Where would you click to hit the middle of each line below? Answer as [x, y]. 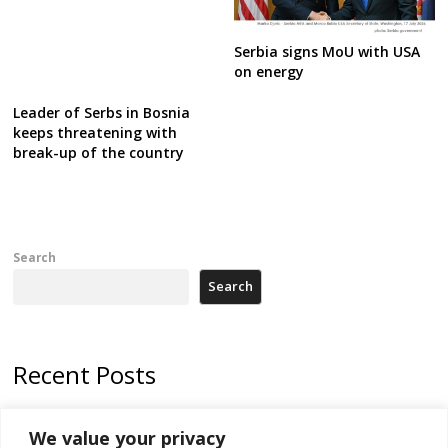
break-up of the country [99, 153]
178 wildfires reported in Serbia [108, 418]
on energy [268, 71]
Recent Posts [85, 375]
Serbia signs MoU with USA [326, 51]
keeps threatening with [95, 133]
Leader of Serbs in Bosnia [102, 113]
